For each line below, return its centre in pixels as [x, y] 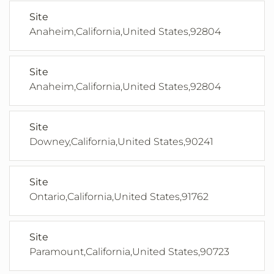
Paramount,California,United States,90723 [129, 252]
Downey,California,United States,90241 [121, 142]
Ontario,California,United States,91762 [119, 197]
